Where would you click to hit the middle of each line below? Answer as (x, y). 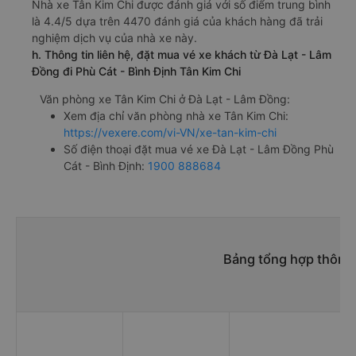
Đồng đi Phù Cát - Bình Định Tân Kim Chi (136, 71)
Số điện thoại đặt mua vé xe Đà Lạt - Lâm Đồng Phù (199, 149)
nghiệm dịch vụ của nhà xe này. (114, 37)
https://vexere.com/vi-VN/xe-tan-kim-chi (170, 132)
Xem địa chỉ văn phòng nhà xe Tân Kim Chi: (176, 115)
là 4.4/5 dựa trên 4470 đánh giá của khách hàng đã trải (177, 21)
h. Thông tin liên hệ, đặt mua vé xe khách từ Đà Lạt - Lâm (182, 54)
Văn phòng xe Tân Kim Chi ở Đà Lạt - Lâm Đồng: (165, 99)
